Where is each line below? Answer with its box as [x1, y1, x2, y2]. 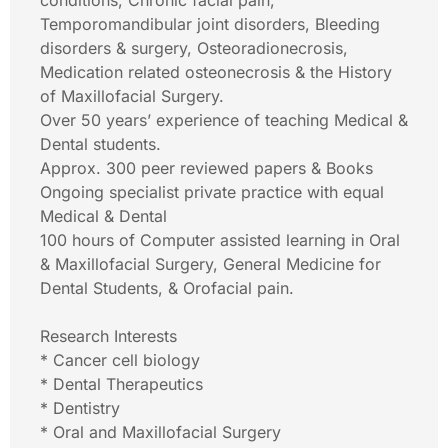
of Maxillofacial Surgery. [40, 86, 224, 106]
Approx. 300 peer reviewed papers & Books [40, 158, 373, 178]
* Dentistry [40, 398, 120, 418]
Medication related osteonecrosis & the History [40, 62, 392, 82]
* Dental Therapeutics [40, 374, 203, 394]
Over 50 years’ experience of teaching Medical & [40, 110, 408, 130]
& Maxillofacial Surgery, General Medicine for [40, 254, 381, 274]
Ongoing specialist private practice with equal [40, 182, 384, 202]
